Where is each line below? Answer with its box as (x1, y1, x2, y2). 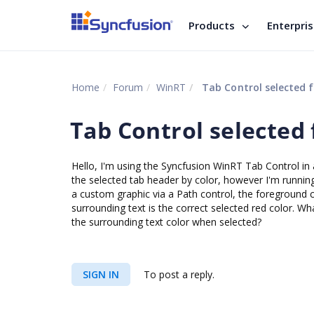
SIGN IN (83, 268, 119, 281)
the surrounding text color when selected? (71, 215, 261, 228)
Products (189, 18, 235, 32)
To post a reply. (141, 268, 214, 281)
